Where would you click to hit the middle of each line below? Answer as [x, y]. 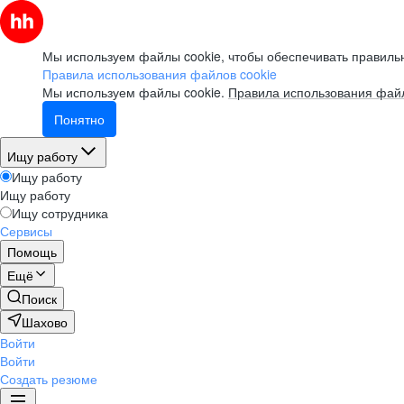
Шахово [45, 322]
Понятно [79, 119]
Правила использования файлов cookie [160, 74]
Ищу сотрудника [60, 213]
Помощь [32, 252]
